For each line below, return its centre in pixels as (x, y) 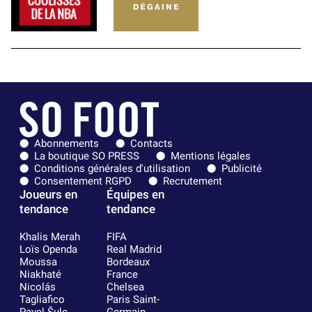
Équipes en (135, 195)
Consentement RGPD (83, 181)
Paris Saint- (133, 300)
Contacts (151, 144)
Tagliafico (42, 300)
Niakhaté (40, 275)
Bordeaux (128, 262)
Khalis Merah (50, 237)
